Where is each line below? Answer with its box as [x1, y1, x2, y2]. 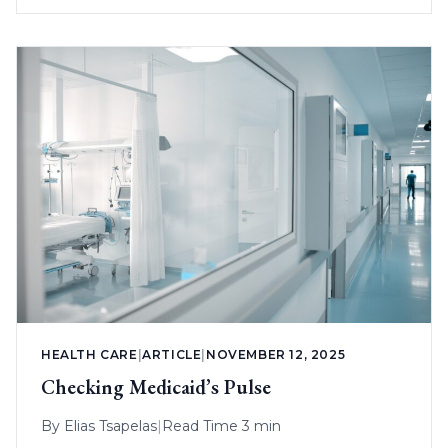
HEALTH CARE [41, 347, 138, 363]
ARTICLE [142, 347, 202, 363]
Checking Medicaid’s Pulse [41, 374, 271, 401]
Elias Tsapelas [64, 417, 157, 436]
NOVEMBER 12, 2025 [206, 347, 346, 363]
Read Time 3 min [162, 417, 281, 436]
